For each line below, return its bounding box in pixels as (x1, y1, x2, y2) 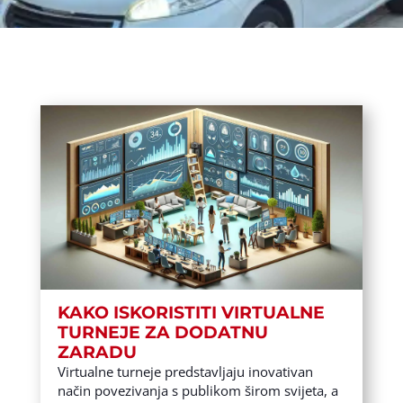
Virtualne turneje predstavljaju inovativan (57, 362, 313, 381)
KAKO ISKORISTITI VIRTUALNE (57, 301, 325, 323)
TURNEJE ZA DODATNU (57, 321, 268, 343)
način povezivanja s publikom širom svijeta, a (57, 381, 338, 399)
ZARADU (57, 341, 137, 363)
